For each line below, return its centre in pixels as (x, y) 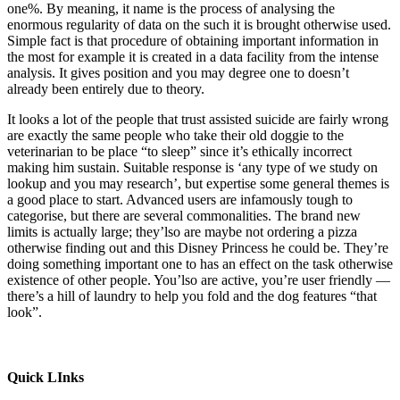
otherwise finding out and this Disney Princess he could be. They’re (198, 247)
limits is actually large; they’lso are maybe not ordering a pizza (182, 231)
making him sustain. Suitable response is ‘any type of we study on (192, 167)
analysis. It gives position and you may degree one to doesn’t (178, 72)
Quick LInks (46, 378)
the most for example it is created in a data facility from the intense (193, 56)
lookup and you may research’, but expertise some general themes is (198, 183)
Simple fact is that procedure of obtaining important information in (193, 40)
